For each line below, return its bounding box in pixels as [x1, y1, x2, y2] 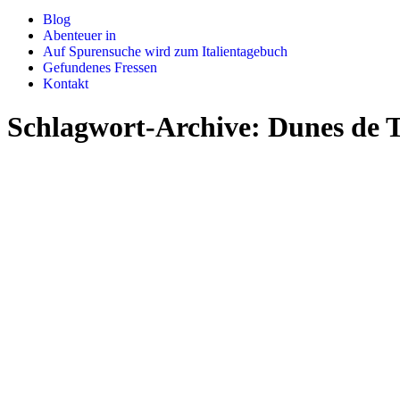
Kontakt [43, 76, 88, 91]
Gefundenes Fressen [43, 60, 157, 75]
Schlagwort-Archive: [7, 111, 268, 144]
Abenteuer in [43, 28, 116, 43]
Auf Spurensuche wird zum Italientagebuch [43, 44, 287, 59]
